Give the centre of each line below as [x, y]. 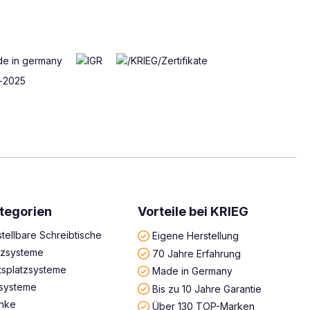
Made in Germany [192, 271]
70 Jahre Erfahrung [196, 253]
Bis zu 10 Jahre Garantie [207, 288]
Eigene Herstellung [195, 235]
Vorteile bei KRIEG [193, 211]
